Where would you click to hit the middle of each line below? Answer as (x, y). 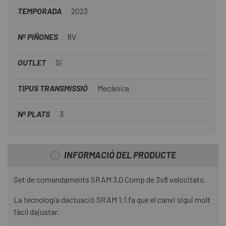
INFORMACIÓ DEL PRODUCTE (120, 155)
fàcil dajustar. (36, 212)
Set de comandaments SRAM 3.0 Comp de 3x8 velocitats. (110, 180)
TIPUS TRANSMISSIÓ (53, 88)
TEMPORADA (40, 11)
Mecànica (113, 88)
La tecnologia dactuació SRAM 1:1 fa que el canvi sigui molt (112, 200)
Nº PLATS (35, 114)
